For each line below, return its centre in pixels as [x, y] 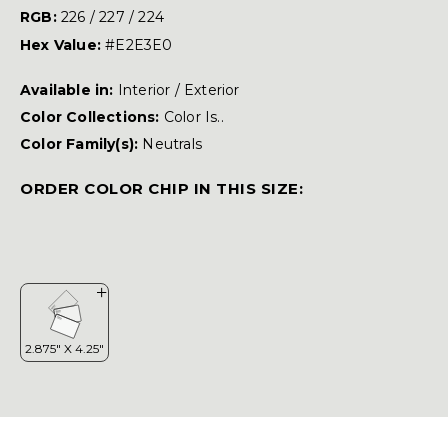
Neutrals [172, 144]
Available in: [69, 90]
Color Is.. [193, 117]
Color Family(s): [81, 144]
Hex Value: [63, 45]
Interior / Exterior [178, 90]
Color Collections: [92, 117]
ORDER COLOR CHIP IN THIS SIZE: [161, 189]
